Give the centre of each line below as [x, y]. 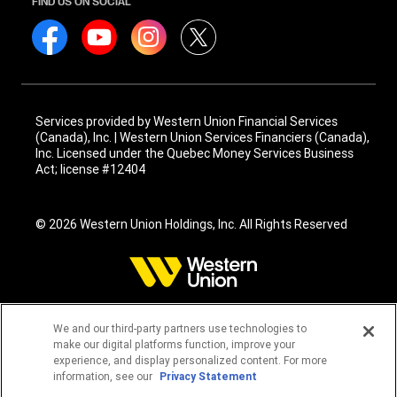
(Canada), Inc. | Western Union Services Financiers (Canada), [202, 137]
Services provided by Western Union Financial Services [187, 121]
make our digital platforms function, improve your [175, 344]
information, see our [105, 376]
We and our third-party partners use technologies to [180, 328]
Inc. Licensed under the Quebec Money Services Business [195, 153]
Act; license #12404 [90, 169]
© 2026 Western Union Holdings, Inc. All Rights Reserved [191, 224]
